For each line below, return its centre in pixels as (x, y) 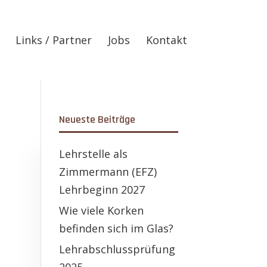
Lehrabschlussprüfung (117, 249)
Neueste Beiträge (97, 119)
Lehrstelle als (93, 154)
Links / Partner (53, 40)
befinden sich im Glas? (116, 228)
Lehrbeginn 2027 (102, 190)
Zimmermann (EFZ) (108, 172)
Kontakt (166, 40)
